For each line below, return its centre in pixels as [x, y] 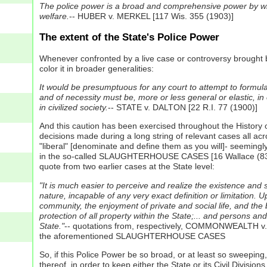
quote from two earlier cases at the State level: [127, 167]
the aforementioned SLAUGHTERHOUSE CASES [132, 236]
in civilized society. [73, 108]
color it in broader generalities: [96, 68]
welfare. [54, 16]
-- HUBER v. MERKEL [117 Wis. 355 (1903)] [151, 16]
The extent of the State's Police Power [129, 37]
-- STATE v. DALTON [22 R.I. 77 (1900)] [182, 108]
